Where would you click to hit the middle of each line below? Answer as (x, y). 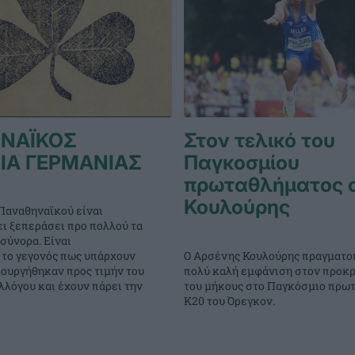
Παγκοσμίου (241, 162)
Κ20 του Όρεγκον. (229, 300)
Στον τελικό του (259, 140)
